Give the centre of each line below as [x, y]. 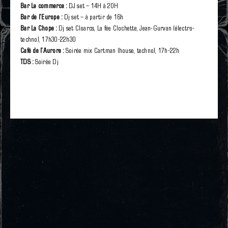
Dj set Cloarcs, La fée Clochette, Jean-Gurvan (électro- [126, 28]
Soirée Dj [46, 62]
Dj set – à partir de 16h [94, 17]
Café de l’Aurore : [42, 51]
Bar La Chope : [39, 28]
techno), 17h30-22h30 [48, 40]
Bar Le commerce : [44, 6]
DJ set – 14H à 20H [92, 6]
